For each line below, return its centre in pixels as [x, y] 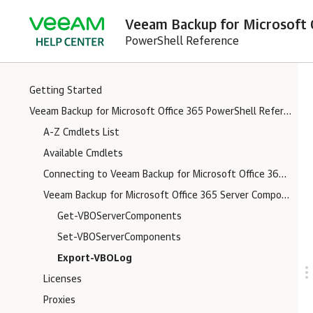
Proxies [59, 300]
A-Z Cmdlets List [81, 133]
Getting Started [66, 91]
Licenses [63, 279]
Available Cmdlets [83, 154]
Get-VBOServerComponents [119, 217]
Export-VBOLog [95, 259]
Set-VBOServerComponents [119, 238]
